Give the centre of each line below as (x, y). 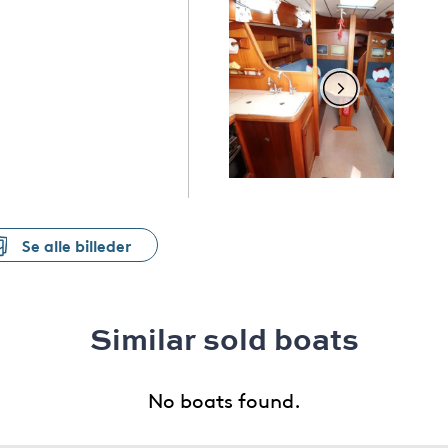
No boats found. (224, 399)
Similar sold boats (224, 338)
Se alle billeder (76, 244)
